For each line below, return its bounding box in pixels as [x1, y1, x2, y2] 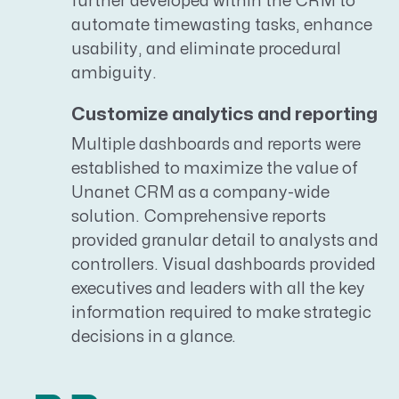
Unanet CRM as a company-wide [71, 184, 330, 200]
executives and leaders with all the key [71, 281, 365, 297]
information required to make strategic [71, 305, 371, 321]
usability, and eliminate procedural [71, 41, 341, 57]
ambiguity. [71, 65, 160, 81]
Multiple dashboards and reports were [71, 136, 361, 152]
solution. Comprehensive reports [71, 208, 326, 224]
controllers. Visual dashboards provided [71, 256, 376, 273]
